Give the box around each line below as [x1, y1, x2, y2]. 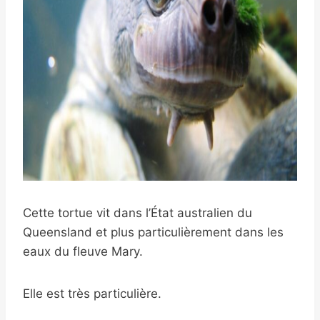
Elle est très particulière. [23, 286, 161, 301]
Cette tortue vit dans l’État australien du [23, 206, 252, 221]
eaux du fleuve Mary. [23, 244, 143, 259]
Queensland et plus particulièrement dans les [23, 225, 284, 240]
